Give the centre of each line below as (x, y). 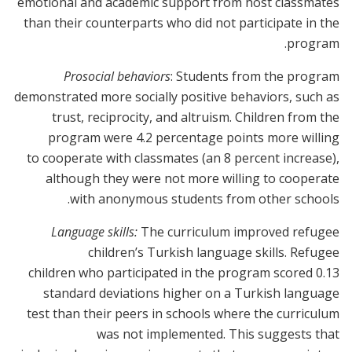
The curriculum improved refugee (238, 232)
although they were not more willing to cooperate (192, 179)
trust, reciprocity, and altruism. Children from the (196, 117)
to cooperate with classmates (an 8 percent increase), (183, 158)
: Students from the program (255, 77)
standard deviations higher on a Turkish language (191, 293)
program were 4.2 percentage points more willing (194, 138)
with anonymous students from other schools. (205, 199)
